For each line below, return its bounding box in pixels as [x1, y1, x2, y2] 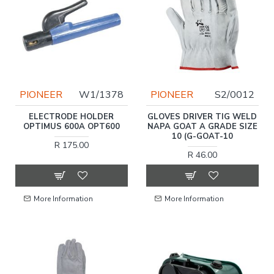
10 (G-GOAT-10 [171, 130, 233, 142]
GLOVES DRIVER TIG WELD [147, 111, 257, 122]
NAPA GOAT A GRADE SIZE [147, 120, 257, 132]
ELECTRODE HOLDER [29, 111, 114, 122]
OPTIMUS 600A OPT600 [23, 120, 120, 132]
